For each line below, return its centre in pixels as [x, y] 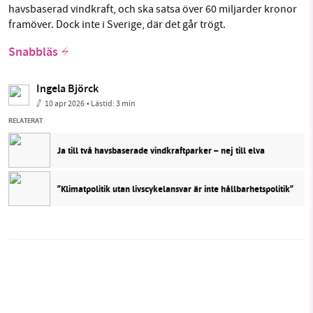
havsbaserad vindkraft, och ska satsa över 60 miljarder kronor [153, 9]
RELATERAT [26, 121]
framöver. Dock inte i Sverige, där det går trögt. [117, 25]
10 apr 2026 [65, 104]
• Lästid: [101, 104]
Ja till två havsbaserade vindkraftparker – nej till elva [161, 150]
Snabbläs [33, 53]
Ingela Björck [67, 90]
